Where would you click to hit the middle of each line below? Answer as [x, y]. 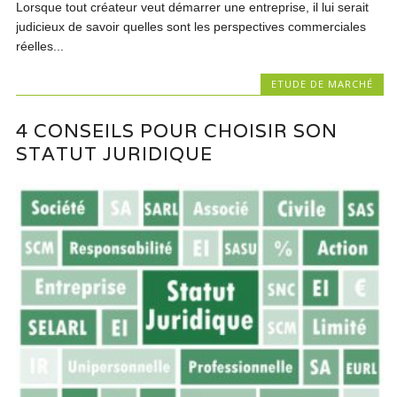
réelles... [40, 47]
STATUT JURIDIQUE [115, 153]
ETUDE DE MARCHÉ [322, 84]
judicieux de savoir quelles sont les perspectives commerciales [191, 27]
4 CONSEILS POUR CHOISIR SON [177, 130]
